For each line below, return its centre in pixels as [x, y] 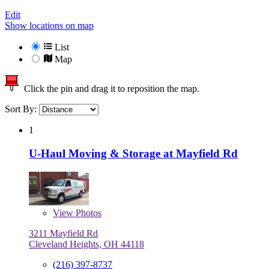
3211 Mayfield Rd [63, 233]
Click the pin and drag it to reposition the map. [109, 89]
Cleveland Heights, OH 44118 [86, 244]
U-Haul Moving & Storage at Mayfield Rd [133, 153]
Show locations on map [49, 26]
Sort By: [22, 109]
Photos [87, 213]
